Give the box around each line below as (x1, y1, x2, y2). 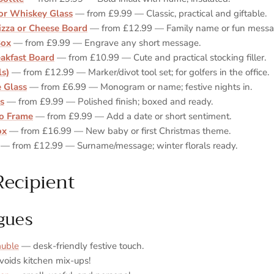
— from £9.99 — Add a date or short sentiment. (33, 109, 231, 122)
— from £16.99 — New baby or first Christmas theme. (7, 124, 231, 137)
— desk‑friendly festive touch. (19, 240, 144, 253)
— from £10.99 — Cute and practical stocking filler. (54, 51, 266, 64)
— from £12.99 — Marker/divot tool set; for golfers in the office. (9, 65, 269, 78)
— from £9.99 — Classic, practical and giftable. (73, 7, 267, 20)
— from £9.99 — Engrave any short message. (11, 36, 201, 49)
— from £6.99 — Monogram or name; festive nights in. (27, 80, 252, 93)
